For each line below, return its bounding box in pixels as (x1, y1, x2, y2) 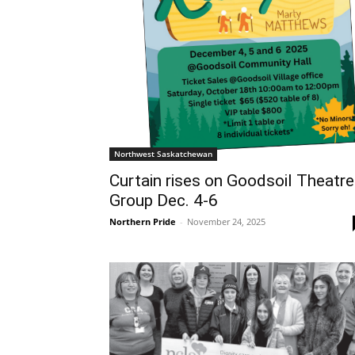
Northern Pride (109, 215, 176, 227)
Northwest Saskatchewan (114, 147, 212, 159)
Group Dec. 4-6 (109, 190, 218, 210)
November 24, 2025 (187, 215, 265, 227)
